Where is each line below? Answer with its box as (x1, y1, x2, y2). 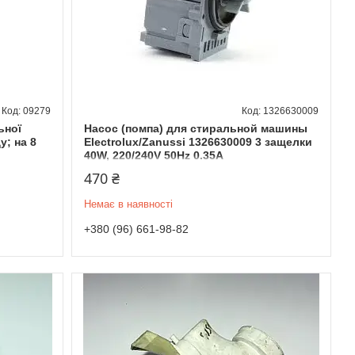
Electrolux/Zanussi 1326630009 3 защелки (83, 135, 312, 148)
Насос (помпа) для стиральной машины (83, 121, 307, 135)
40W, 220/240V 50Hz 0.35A (83, 148, 223, 162)
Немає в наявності (83, 197, 173, 210)
